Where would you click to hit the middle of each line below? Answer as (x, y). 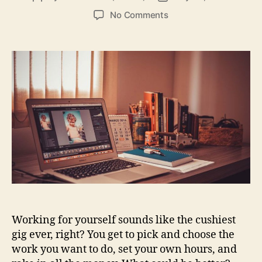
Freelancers (192, 53)
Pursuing (186, 105)
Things (182, 40)
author (51, 10)
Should (182, 66)
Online (181, 118)
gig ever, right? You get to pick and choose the (123, 235)
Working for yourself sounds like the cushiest (124, 220)
